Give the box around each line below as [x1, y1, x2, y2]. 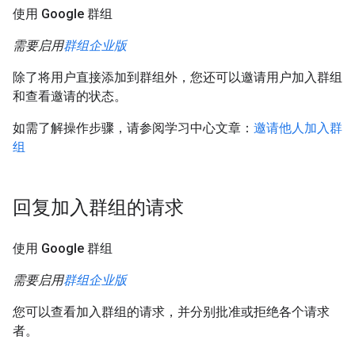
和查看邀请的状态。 [13, 89, 127, 105]
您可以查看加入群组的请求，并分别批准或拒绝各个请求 [13, 304, 330, 320]
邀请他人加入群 [254, 120, 342, 136]
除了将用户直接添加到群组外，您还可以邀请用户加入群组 [13, 70, 342, 86]
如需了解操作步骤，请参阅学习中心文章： [13, 120, 254, 136]
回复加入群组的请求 [13, 196, 184, 220]
